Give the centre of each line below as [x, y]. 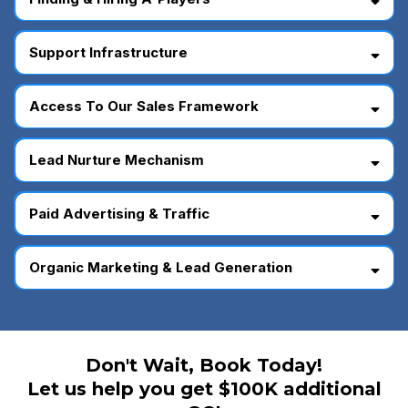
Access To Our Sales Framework [143, 107]
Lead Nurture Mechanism [116, 160]
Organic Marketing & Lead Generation [160, 268]
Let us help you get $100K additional [204, 389]
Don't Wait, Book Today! [204, 366]
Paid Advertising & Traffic [119, 214]
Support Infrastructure [108, 53]
